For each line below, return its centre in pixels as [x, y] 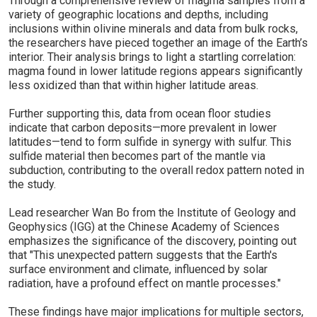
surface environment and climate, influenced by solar [138, 269]
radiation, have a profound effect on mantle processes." [145, 283]
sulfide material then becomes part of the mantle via [137, 156]
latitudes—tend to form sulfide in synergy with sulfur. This [150, 142]
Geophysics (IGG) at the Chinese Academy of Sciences [144, 227]
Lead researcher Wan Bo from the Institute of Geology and [152, 213]
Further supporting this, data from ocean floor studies [140, 114]
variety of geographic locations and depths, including [138, 15]
